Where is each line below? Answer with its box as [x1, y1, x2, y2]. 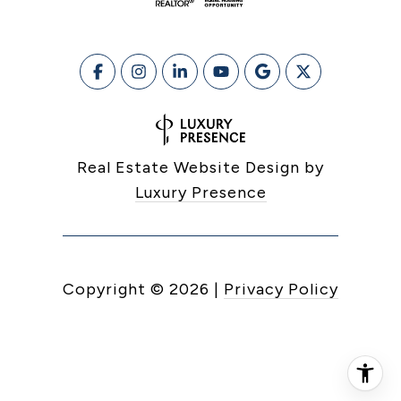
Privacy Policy [224, 278, 338, 299]
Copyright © [63, 278, 165, 299]
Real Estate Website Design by [77, 157, 324, 177]
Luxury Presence [134, 182, 267, 202]
